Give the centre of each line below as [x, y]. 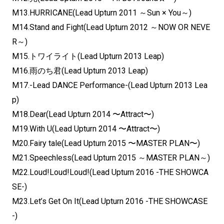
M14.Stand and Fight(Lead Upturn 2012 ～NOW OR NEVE [111, 27]
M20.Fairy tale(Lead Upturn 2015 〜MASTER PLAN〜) [106, 143]
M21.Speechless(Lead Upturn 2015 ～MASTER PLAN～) [111, 157]
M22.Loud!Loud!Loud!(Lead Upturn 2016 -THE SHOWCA [110, 172]
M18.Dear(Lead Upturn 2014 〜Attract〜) [83, 114]
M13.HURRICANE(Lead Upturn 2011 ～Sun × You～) [102, 12]
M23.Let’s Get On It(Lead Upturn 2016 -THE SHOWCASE [110, 201]
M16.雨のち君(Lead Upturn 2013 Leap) [80, 70]
